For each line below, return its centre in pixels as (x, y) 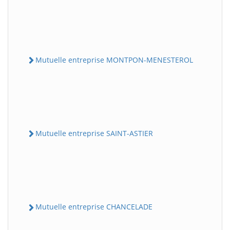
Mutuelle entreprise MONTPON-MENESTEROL (114, 60)
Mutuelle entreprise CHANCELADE (94, 207)
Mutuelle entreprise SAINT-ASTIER (94, 133)
